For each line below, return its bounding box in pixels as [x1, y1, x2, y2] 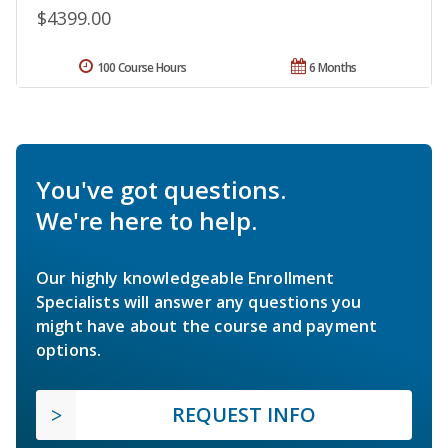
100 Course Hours [96, 58, 187, 76]
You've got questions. [36, 172, 286, 206]
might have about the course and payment [36, 314, 378, 337]
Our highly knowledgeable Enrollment [36, 266, 335, 289]
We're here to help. [36, 203, 257, 237]
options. [36, 338, 102, 361]
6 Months [309, 58, 357, 76]
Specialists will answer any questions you [36, 290, 362, 313]
